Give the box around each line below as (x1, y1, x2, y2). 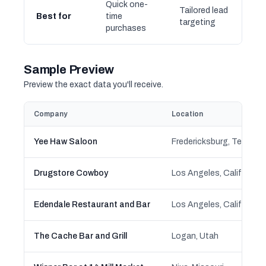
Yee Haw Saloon (34, 137, 97, 146)
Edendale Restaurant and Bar (34, 200, 150, 209)
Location (172, 110, 203, 118)
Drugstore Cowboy (34, 169, 108, 178)
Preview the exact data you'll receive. (24, 80, 163, 89)
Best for (36, 12, 71, 21)
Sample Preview (24, 63, 115, 76)
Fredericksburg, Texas (172, 137, 255, 146)
